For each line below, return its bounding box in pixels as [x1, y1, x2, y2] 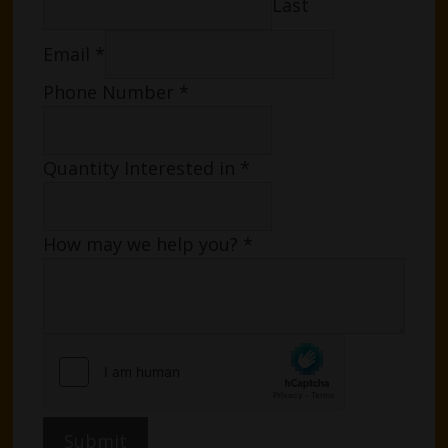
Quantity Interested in [43, 155, 241, 180]
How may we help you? [43, 231, 244, 256]
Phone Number [43, 79, 180, 104]
